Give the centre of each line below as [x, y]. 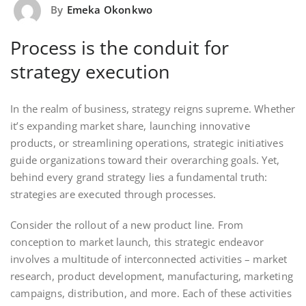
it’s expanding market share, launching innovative [130, 125]
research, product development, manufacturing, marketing [152, 276]
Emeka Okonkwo [110, 9]
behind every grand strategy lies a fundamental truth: [139, 177]
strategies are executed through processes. [113, 194]
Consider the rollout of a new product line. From [127, 224]
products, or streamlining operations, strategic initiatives [147, 142]
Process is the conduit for [120, 47]
